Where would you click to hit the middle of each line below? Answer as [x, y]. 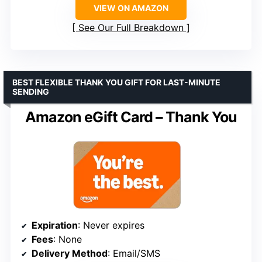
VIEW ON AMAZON [131, 8]
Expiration [55, 225]
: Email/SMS [134, 254]
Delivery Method [70, 254]
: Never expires [111, 225]
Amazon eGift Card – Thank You [131, 117]
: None [68, 239]
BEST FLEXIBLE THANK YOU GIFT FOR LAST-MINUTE [116, 82]
